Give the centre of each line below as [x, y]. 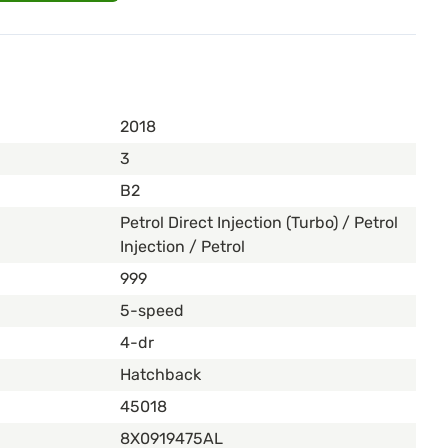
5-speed [152, 311]
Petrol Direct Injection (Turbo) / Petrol [259, 223]
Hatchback [160, 375]
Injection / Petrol [182, 247]
